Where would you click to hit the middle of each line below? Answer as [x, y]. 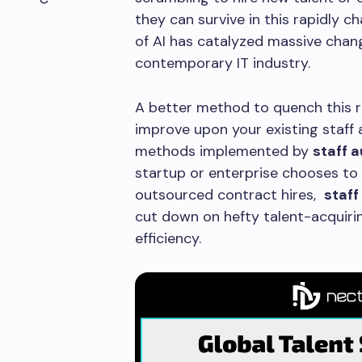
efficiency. [174, 238]
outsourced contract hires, [229, 195]
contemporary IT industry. [229, 63]
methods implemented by [224, 151]
